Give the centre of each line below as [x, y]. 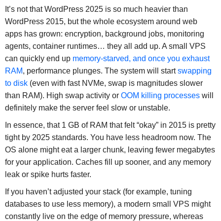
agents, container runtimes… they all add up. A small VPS [105, 46]
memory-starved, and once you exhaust [141, 59]
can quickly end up [38, 59]
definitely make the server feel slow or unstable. [87, 108]
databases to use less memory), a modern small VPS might [108, 204]
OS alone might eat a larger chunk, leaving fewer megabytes [110, 150]
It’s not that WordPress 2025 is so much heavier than [96, 9]
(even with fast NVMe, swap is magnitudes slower [115, 83]
